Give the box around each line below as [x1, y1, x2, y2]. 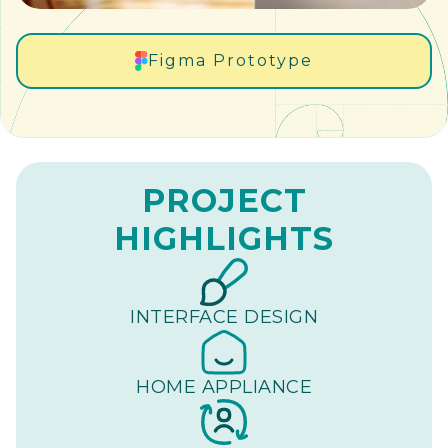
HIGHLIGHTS [114, 219, 334, 259]
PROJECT [141, 181, 307, 221]
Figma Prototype [148, 51, 314, 71]
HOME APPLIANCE [136, 376, 312, 399]
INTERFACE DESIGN [130, 306, 318, 329]
